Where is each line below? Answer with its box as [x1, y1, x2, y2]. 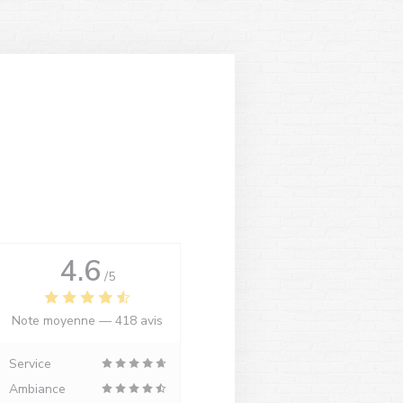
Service [8, 355, 51, 372]
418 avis [115, 312, 164, 329]
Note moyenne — [12, 312, 116, 329]
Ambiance [8, 381, 66, 398]
